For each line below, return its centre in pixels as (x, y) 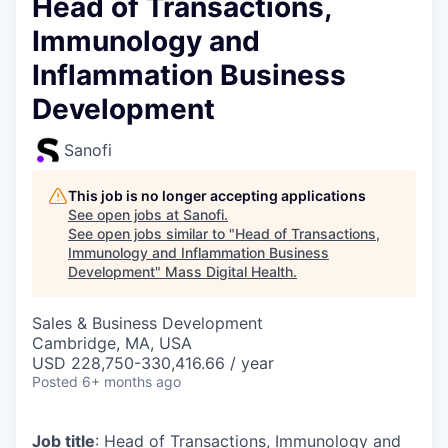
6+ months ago (131, 381)
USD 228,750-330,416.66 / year (153, 362)
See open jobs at (125, 214)
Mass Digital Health (229, 271)
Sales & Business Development (147, 322)
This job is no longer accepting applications (217, 195)
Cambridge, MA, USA (112, 342)
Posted (55, 381)
